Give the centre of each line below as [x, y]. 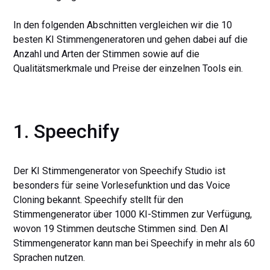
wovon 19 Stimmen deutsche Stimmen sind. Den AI [121, 229]
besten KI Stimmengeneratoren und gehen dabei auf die [131, 39]
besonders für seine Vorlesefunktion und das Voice [122, 185]
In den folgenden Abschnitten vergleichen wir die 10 [123, 25]
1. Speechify [67, 131]
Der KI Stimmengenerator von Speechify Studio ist [120, 171]
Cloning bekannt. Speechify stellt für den [99, 200]
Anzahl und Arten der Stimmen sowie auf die [107, 54]
